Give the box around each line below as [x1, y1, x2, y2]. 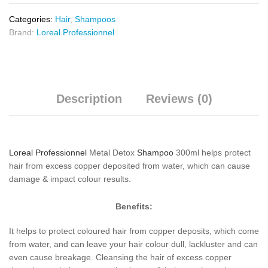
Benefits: [115, 202, 153, 212]
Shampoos [75, 14, 115, 25]
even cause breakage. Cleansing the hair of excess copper [9, 252, 232, 262]
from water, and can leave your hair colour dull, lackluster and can [9, 239, 258, 249]
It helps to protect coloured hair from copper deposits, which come [9, 226, 259, 236]
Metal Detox [87, 148, 137, 158]
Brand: [9, 28, 36, 38]
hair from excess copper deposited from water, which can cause [9, 161, 250, 171]
